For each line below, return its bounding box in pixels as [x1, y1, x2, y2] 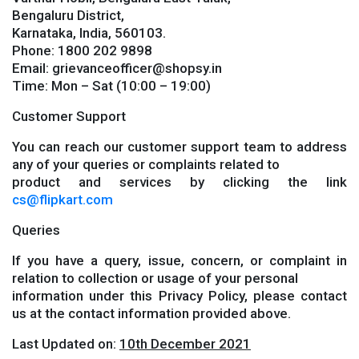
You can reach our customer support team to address [12, 139, 347, 155]
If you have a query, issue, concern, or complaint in [12, 252, 347, 268]
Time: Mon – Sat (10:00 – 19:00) [12, 78, 211, 94]
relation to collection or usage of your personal [12, 270, 298, 286]
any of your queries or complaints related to [12, 156, 280, 172]
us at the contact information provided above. [12, 305, 291, 321]
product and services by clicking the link [12, 174, 347, 190]
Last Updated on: [12, 336, 119, 352]
